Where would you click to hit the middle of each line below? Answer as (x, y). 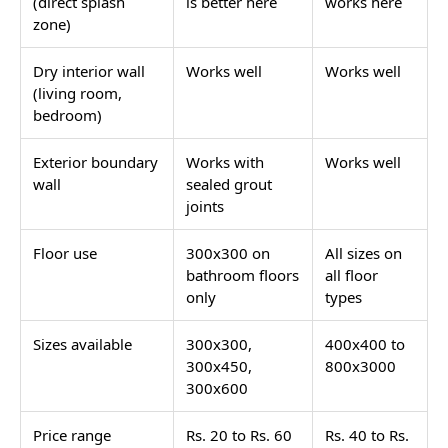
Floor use (65, 252)
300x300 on (228, 252)
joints (205, 205)
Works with (225, 161)
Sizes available (82, 343)
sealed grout (229, 183)
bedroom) (67, 114)
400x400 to (365, 343)
